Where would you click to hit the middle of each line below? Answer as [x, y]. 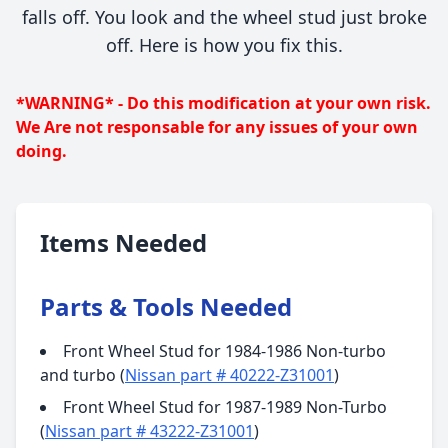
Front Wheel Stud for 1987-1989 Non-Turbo [225, 406]
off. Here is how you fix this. [224, 44]
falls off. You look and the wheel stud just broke [224, 16]
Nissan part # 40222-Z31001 [229, 374]
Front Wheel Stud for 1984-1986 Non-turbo [224, 350]
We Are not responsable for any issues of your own [217, 126]
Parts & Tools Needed [166, 306]
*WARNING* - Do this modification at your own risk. [223, 102]
